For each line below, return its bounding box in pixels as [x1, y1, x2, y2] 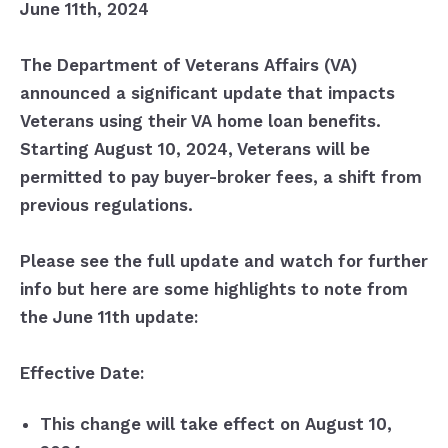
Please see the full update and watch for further [19, 251, 428, 272]
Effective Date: [19, 363, 149, 384]
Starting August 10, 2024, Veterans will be [19, 139, 370, 160]
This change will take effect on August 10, [39, 414, 392, 435]
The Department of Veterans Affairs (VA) [19, 55, 357, 76]
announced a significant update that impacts [19, 83, 395, 104]
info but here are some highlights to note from [19, 279, 408, 300]
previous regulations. [19, 195, 193, 216]
